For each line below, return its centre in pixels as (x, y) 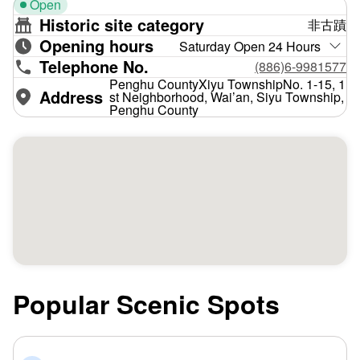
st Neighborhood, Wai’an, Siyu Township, (227, 96)
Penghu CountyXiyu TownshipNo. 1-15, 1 (227, 84)
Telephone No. (94, 67)
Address (71, 96)
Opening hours (96, 46)
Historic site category (122, 25)
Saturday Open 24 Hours (250, 46)
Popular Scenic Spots (146, 303)
